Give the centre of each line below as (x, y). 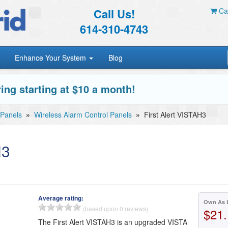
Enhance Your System (52, 58)
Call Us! (114, 14)
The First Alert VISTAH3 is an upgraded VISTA (113, 222)
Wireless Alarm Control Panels (83, 115)
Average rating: (61, 198)
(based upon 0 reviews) (116, 208)
